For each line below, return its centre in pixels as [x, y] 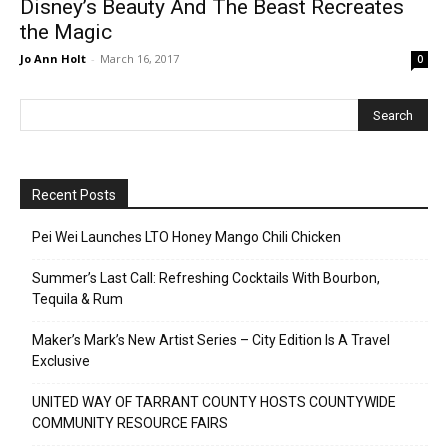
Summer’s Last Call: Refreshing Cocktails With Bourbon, [206, 278]
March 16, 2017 [139, 59]
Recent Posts [74, 195]
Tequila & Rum [77, 299]
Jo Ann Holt [53, 59]
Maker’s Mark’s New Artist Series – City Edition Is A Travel [211, 340]
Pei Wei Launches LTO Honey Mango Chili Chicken [186, 237]
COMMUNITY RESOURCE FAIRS [130, 423]
